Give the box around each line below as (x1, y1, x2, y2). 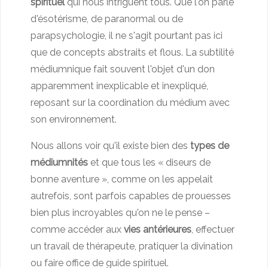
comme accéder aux (31, 224, 124, 236)
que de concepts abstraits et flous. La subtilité (31, 47, 234, 59)
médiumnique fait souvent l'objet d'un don (31, 63, 215, 75)
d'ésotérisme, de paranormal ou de (31, 13, 183, 25)
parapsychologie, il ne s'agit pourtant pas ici (31, 30, 223, 42)
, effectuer (191, 224, 234, 236)
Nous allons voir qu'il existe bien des (31, 140, 190, 152)
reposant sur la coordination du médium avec (31, 97, 230, 109)
